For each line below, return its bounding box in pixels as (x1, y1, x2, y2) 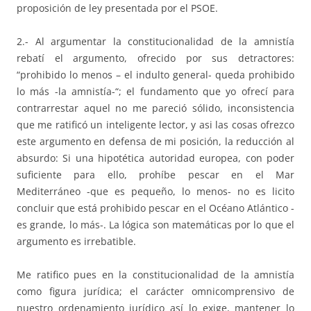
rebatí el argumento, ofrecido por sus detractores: (17, 51, 294, 65)
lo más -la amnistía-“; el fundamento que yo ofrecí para (17, 84, 294, 98)
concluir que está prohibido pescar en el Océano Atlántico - (17, 201, 294, 215)
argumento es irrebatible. (17, 234, 136, 248)
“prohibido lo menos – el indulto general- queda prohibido (17, 67, 294, 81)
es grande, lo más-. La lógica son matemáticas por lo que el (17, 217, 294, 231)
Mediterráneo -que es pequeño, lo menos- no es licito (17, 184, 294, 198)
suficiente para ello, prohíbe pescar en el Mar (17, 167, 294, 181)
